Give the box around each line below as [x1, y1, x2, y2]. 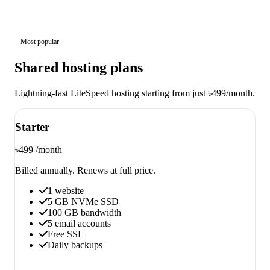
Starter [15, 120, 49, 133]
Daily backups [48, 240, 102, 251]
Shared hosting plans [14, 59, 143, 75]
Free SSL [48, 229, 84, 240]
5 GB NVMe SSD [48, 196, 119, 207]
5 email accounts [48, 218, 111, 229]
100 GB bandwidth [48, 207, 121, 218]
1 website [48, 186, 84, 196]
